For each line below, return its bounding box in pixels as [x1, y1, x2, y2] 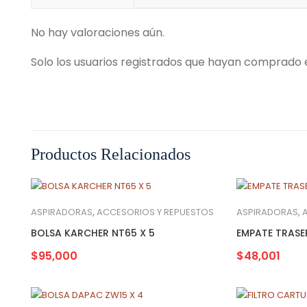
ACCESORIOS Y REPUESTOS [97, 205, 214, 219]
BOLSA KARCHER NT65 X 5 [31, 225, 155, 240]
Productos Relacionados [31, 145, 191, 163]
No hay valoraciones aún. [31, 24, 164, 40]
